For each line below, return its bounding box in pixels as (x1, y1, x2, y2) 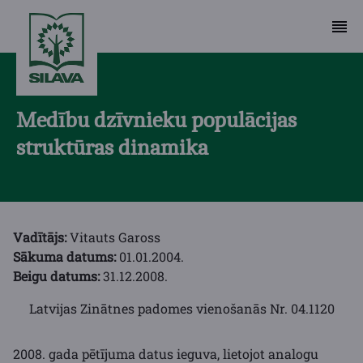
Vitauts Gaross (70, 228, 160, 246)
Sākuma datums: (13, 248, 119, 265)
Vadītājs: (13, 228, 70, 246)
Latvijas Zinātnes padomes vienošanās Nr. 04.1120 (28, 300, 335, 317)
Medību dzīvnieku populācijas (16, 107, 297, 133)
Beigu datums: (13, 267, 103, 284)
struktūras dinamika (16, 135, 208, 160)
